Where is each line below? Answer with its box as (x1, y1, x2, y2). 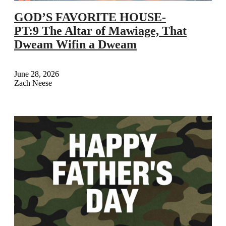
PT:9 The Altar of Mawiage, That (14, 24, 187, 37)
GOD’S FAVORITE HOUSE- (14, 10, 166, 24)
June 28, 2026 (14, 69, 59, 78)
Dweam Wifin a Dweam (14, 37, 137, 51)
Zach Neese (14, 78, 52, 87)
